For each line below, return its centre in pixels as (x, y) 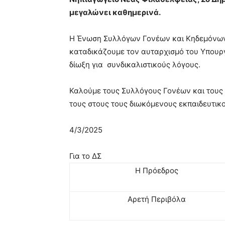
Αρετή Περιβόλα (157, 199)
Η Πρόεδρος (157, 171)
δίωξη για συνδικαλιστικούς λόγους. (135, 65)
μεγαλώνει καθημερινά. (115, 13)
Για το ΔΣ (85, 156)
